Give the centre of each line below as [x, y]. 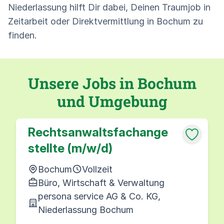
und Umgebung [112, 101]
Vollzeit [97, 169]
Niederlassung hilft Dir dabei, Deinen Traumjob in [109, 7]
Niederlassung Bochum [86, 209]
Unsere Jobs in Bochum [112, 83]
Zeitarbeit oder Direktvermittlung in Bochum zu [105, 21]
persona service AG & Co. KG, [99, 196]
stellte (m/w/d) [70, 148]
